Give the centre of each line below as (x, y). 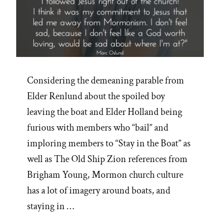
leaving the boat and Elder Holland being (105, 112)
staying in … (51, 206)
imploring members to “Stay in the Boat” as (109, 144)
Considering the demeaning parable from (106, 81)
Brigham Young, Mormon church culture (105, 175)
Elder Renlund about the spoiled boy (96, 96)
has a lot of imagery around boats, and (99, 191)
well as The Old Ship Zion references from (107, 159)
